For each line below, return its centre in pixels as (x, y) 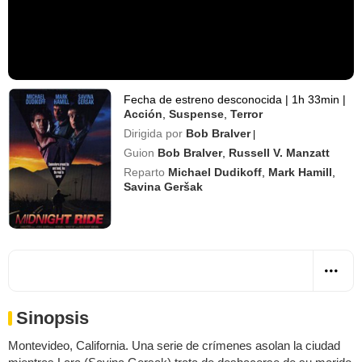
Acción (143, 114)
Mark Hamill (301, 172)
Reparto (145, 172)
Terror (247, 114)
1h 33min (316, 99)
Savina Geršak (164, 186)
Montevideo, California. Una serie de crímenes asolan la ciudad (174, 345)
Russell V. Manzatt (280, 152)
